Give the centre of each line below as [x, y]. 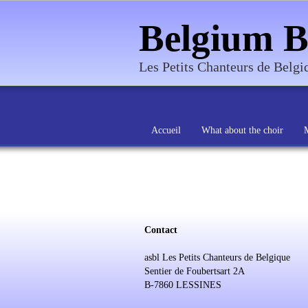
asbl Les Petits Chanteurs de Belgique [217, 257]
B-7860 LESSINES [183, 285]
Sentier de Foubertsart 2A [195, 271]
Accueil [166, 130]
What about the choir [242, 130]
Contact [161, 230]
